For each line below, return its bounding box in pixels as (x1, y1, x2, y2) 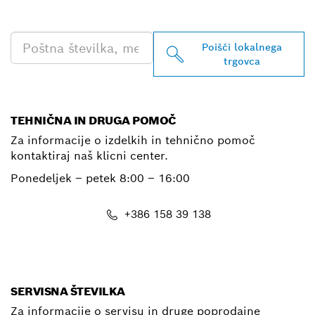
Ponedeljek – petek (11, 171, 120, 186)
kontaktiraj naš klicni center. (11, 148, 168, 164)
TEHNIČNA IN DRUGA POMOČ (11, 113, 176, 129)
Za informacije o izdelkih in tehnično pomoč (11, 133, 255, 148)
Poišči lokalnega (202, 41, 283, 54)
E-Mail (152, 254, 184, 268)
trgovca (224, 55, 261, 68)
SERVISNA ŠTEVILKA (11, 284, 125, 300)
